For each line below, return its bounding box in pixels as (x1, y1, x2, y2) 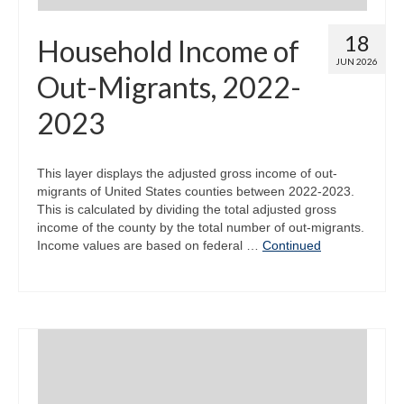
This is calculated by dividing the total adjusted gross (37, 201, 336, 216)
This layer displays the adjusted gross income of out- (37, 165, 337, 180)
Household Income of (37, 32, 299, 69)
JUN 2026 (335, 55, 378, 67)
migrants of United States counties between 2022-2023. (37, 183, 354, 198)
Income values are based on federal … (37, 237, 262, 252)
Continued (262, 237, 321, 252)
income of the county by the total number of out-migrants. (37, 219, 364, 234)
